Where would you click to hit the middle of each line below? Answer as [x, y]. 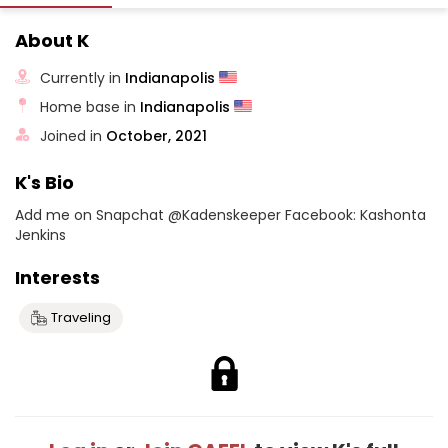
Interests [57, 277]
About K [52, 40]
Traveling [81, 317]
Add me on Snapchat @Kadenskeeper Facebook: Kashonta [220, 215]
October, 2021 [157, 135]
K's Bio [44, 182]
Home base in [90, 106]
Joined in [73, 135]
